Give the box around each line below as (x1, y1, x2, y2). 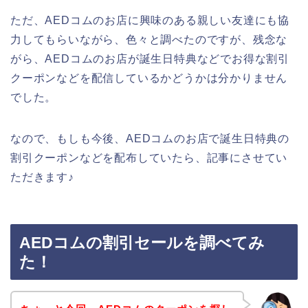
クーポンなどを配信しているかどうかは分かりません (10, 71, 288, 84)
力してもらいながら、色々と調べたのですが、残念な (10, 33, 288, 45)
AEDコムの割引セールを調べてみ (19, 234, 265, 252)
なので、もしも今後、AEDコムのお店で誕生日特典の (10, 132, 289, 144)
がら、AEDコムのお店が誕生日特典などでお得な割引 (10, 52, 289, 65)
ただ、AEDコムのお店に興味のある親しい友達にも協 (10, 14, 289, 26)
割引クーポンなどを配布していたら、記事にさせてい (10, 151, 288, 164)
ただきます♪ (10, 170, 74, 183)
